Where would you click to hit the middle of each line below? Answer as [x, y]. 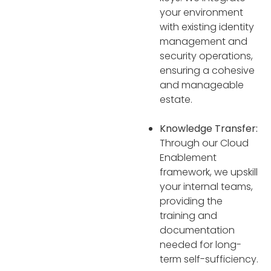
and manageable [202, 85]
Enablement [188, 157]
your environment [201, 12]
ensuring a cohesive [207, 70]
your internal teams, [206, 186]
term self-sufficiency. [209, 259]
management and [204, 41]
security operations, [206, 56]
